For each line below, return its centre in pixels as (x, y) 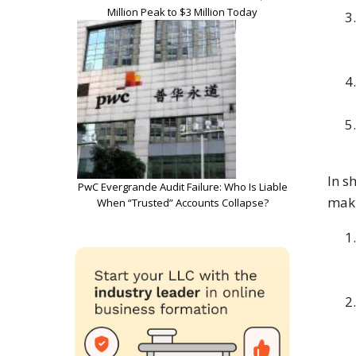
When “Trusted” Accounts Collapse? (182, 202)
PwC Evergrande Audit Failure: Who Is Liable (182, 186)
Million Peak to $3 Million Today (182, 12)
